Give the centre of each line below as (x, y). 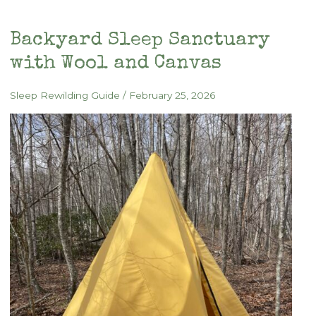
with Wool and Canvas (115, 63)
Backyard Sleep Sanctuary (140, 40)
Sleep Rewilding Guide (65, 95)
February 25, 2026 (172, 95)
